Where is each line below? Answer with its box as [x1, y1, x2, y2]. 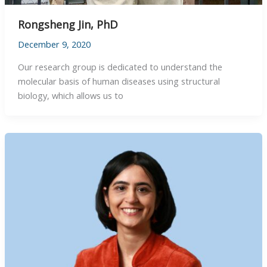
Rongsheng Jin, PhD [17, 17, 118, 32]
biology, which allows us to [17, 89, 123, 101]
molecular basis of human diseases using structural [17, 74, 220, 87]
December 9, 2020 [17, 38, 91, 51]
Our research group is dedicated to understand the [17, 60, 222, 73]
